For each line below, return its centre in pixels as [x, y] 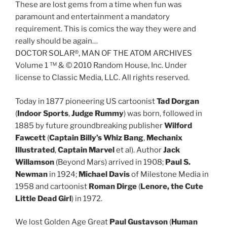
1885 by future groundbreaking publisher [90, 125]
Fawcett [30, 138]
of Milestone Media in [169, 174]
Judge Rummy [98, 113]
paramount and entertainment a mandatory [92, 17]
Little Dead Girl [43, 198]
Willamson [35, 162]
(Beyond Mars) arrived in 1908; [110, 162]
